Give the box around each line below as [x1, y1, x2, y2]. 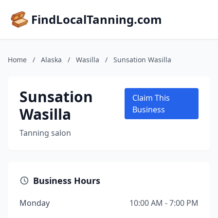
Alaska [41, 55, 62, 64]
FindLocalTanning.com [31, 11, 162, 27]
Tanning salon [19, 127, 71, 138]
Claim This [132, 92, 170, 103]
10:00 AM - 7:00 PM [129, 198, 199, 208]
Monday [19, 198, 50, 208]
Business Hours [33, 175, 100, 186]
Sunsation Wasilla [113, 55, 171, 64]
